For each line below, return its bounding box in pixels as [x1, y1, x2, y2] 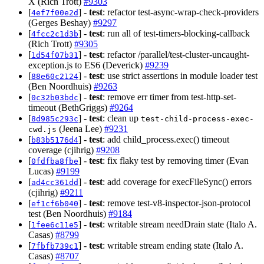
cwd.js [28, 124, 57, 134]
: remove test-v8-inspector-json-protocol [103, 197, 250, 208]
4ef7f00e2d [31, 8, 78, 17]
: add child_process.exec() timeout [103, 134, 229, 144]
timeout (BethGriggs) [28, 102, 110, 113]
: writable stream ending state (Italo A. [103, 240, 243, 250]
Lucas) [28, 166, 56, 176]
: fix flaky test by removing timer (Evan [103, 155, 249, 166]
